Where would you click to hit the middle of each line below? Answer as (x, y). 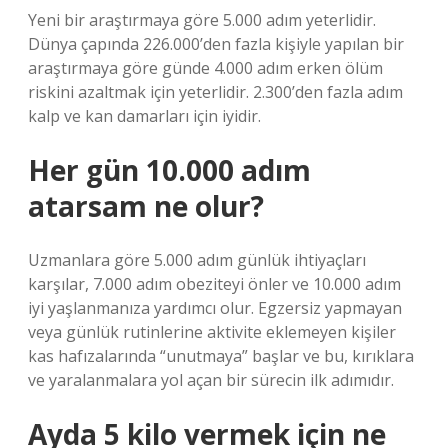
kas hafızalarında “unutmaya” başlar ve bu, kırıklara (221, 356)
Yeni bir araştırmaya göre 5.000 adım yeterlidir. (202, 20)
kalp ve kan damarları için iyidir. (144, 116)
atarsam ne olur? (146, 206)
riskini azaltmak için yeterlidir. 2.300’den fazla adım (215, 92)
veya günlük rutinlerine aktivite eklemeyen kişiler (212, 332)
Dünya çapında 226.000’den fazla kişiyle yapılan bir (216, 44)
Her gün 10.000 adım (169, 170)
